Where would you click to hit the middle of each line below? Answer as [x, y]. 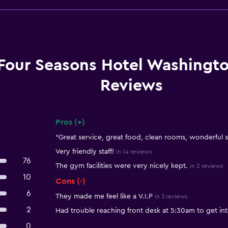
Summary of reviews [99, 131]
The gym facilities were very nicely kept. [121, 166]
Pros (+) [70, 122]
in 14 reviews [134, 152]
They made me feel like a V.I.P [104, 196]
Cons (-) [70, 181]
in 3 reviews [171, 196]
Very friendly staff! [84, 152]
